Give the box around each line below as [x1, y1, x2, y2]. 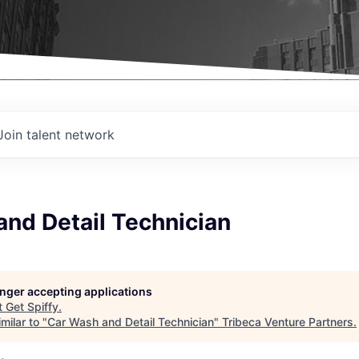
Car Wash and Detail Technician [47, 315, 214, 329]
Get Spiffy [6, 300, 58, 313]
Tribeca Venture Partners [222, 315, 353, 329]
